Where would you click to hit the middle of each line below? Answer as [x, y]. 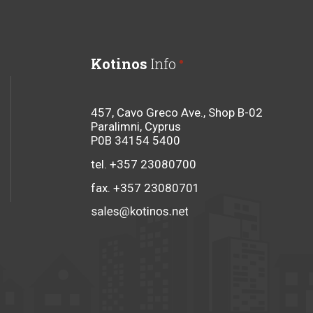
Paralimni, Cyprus [136, 126]
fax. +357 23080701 [145, 188]
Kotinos [119, 63]
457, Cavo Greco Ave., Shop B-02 [177, 112]
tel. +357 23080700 [144, 164]
